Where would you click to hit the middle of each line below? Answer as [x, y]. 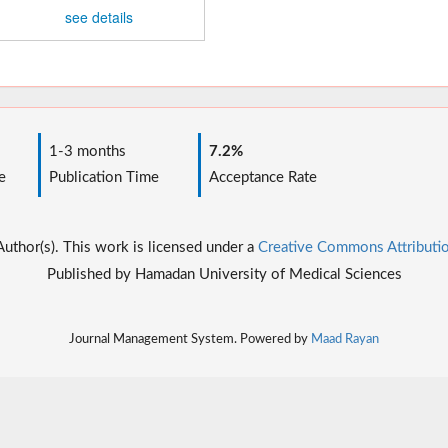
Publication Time [99, 177]
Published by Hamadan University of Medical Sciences [224, 274]
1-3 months [83, 151]
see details [98, 16]
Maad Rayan [345, 338]
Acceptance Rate [258, 177]
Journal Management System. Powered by [190, 338]
